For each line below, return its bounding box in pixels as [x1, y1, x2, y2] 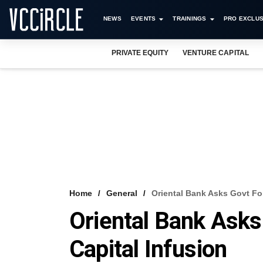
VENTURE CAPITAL [183, 49, 249, 57]
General [106, 188, 137, 198]
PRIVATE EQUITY [112, 49, 169, 57]
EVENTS [130, 15, 156, 22]
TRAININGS [173, 15, 207, 22]
